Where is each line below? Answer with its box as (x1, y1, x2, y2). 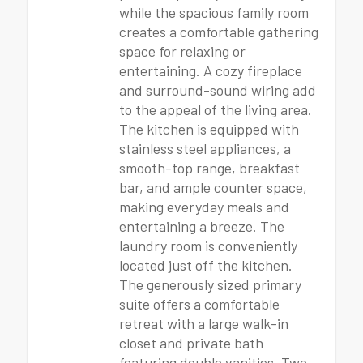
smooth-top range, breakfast (119, 159, 300, 177)
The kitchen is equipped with (119, 120, 299, 138)
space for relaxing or (119, 42, 246, 60)
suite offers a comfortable (119, 295, 280, 313)
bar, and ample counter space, (119, 178, 307, 196)
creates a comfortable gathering (119, 23, 318, 41)
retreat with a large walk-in (119, 314, 288, 332)
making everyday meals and (119, 198, 289, 216)
